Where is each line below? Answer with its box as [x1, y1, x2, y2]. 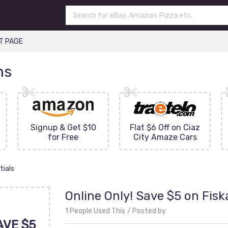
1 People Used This [65, 207, 125, 215]
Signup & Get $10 [30, 123, 96, 132]
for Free [48, 132, 78, 142]
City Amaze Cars [133, 132, 197, 142]
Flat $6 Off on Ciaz [130, 123, 200, 132]
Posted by [132, 207, 166, 215]
